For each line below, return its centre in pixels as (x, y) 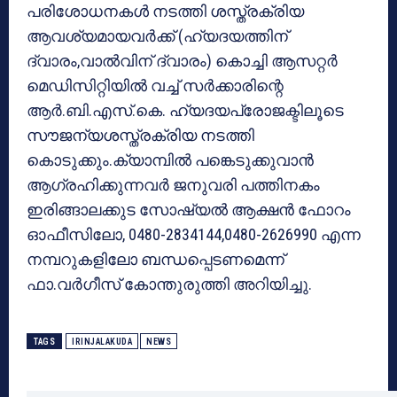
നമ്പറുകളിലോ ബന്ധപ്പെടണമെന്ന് (156, 259)
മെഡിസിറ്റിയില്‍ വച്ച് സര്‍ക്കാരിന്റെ (155, 85)
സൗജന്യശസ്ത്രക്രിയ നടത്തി (140, 135)
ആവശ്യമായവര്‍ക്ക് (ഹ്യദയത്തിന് (157, 35)
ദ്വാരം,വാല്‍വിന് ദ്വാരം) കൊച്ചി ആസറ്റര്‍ (182, 60)
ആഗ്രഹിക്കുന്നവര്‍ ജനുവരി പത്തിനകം (173, 184)
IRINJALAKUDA (102, 341)
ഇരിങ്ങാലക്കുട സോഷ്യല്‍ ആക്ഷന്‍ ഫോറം (189, 209)
